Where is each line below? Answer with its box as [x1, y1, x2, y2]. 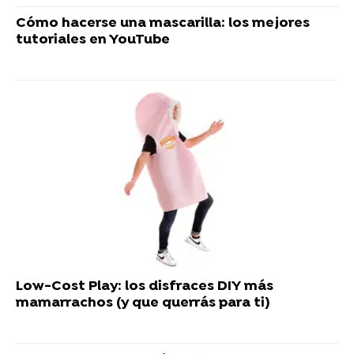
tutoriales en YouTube [16, 32, 170, 49]
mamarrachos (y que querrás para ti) [16, 295, 269, 312]
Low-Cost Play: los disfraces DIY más [16, 278, 273, 296]
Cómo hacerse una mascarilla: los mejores [16, 15, 310, 32]
